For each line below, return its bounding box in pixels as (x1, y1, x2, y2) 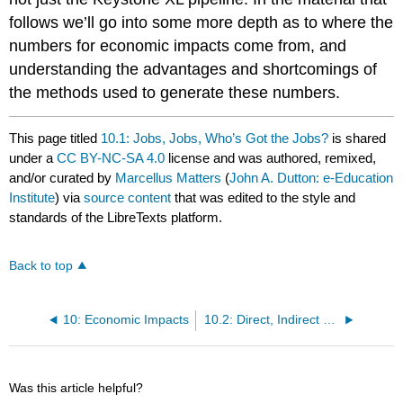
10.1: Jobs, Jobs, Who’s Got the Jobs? (101, 130, 329, 146)
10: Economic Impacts (63, 313, 190, 327)
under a (9, 149, 58, 166)
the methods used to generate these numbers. (9, 84, 341, 103)
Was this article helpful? (9, 381, 144, 396)
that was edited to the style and (171, 189, 356, 205)
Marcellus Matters (115, 169, 222, 185)
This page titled (9, 130, 102, 146)
